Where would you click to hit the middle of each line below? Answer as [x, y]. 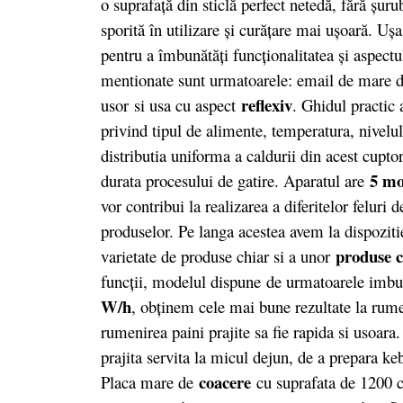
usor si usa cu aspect [171, 104]
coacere [225, 381]
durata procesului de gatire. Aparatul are [233, 180]
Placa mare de [150, 381]
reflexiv [267, 104]
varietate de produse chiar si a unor [218, 255]
